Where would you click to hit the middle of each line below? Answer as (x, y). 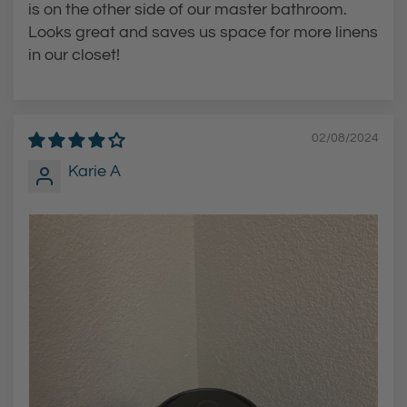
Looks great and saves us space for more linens (203, 32)
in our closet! (74, 55)
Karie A (94, 171)
